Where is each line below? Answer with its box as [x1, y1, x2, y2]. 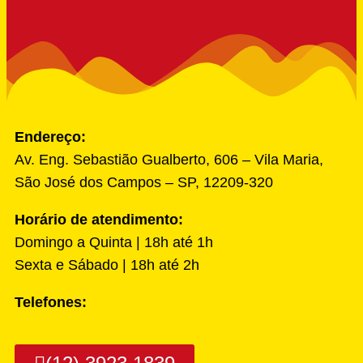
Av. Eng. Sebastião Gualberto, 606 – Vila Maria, [15, 152, 323, 169]
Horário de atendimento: [15, 211, 183, 228]
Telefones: [15, 294, 87, 311]
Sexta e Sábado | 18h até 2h [15, 257, 199, 274]
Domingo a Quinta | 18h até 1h [15, 234, 213, 251]
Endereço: [15, 129, 86, 146]
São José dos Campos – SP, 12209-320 [15, 174, 273, 191]
